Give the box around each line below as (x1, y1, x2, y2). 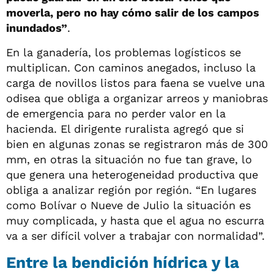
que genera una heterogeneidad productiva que (6, 168, 258, 181)
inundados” (6, 21, 67, 34)
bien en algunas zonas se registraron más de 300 (6, 137, 268, 150)
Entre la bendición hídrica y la (6, 253, 239, 272)
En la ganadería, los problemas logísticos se (6, 45, 241, 59)
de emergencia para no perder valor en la (6, 106, 226, 120)
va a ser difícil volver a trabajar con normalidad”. (6, 229, 265, 242)
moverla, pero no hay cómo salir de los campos (6, 6, 259, 19)
